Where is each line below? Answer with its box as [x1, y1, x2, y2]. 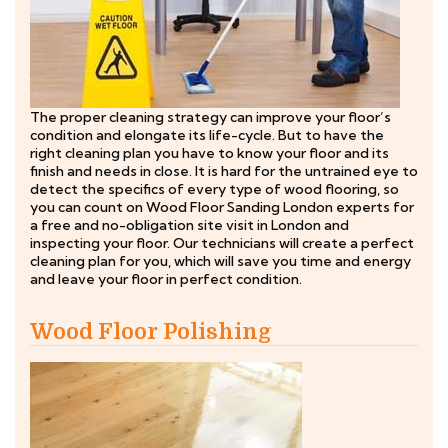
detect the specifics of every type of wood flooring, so [30, 180, 399, 198]
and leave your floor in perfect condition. [30, 270, 302, 288]
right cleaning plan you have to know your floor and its [30, 144, 389, 162]
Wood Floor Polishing [30, 319, 272, 344]
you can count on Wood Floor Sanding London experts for [30, 198, 414, 216]
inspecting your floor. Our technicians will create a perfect [30, 234, 414, 252]
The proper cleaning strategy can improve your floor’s [30, 108, 391, 126]
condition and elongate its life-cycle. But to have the [30, 126, 384, 144]
